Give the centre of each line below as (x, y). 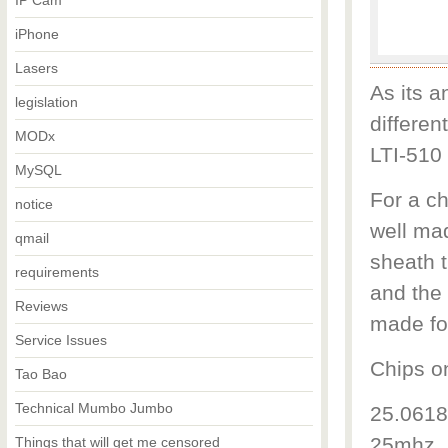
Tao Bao (41, 374)
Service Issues (61, 340)
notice (34, 204)
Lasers (36, 68)
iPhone (37, 34)
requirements (57, 272)
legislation (46, 102)
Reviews (41, 306)
